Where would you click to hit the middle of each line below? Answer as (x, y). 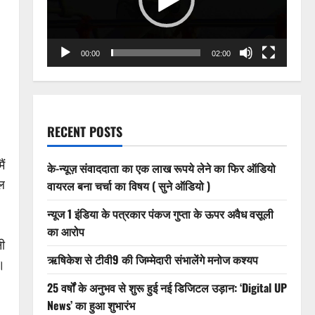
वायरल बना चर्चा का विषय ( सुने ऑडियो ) (128, 185)
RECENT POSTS (84, 131)
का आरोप (65, 231)
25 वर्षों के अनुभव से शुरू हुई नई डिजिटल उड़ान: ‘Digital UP (167, 287)
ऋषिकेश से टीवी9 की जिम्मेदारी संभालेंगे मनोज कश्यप (152, 259)
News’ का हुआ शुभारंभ (91, 305)
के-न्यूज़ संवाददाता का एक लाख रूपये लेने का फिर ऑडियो (161, 168)
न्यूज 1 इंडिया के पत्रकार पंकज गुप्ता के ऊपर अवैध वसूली (160, 213)
